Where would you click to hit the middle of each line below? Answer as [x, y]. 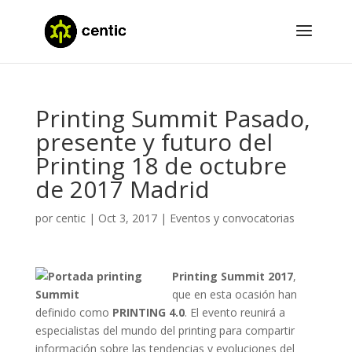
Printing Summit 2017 [232, 276]
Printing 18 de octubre [161, 165]
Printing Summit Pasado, [172, 118]
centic [70, 218]
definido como [73, 312]
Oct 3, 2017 [127, 218]
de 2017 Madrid [122, 189]
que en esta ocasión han [234, 294]
